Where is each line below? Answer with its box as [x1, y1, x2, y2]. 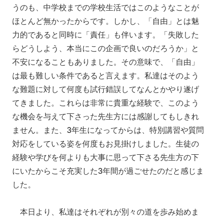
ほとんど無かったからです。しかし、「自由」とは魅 [12, 16, 199, 26]
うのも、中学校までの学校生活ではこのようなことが [12, 2, 199, 12]
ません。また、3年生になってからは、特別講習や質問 [12, 125, 204, 135]
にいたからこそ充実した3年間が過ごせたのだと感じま [12, 165, 204, 176]
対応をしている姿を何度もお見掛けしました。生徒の [12, 138, 199, 148]
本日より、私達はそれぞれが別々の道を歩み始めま [12, 206, 199, 217]
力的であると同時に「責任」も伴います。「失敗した [12, 29, 199, 39]
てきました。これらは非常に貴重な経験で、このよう [12, 97, 199, 108]
